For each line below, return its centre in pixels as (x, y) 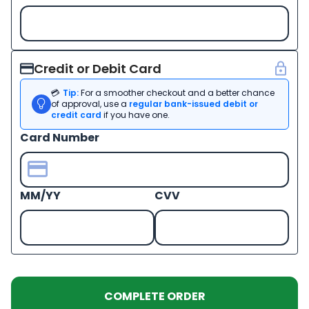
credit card (77, 114)
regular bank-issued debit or (193, 103)
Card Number (60, 137)
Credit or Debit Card (98, 68)
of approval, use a (90, 103)
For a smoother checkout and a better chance (177, 92)
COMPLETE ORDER (154, 296)
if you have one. (137, 114)
